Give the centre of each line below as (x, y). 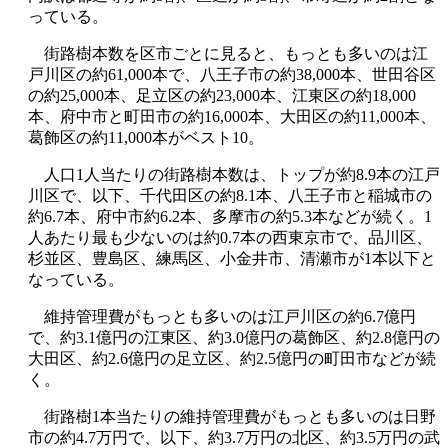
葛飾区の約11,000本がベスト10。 (146, 137)
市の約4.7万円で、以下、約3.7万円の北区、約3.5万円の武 (234, 437)
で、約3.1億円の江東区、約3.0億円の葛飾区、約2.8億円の (234, 337)
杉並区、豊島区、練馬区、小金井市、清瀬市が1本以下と (232, 258)
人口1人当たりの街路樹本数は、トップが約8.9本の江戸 (234, 174)
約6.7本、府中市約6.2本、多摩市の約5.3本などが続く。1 (230, 216)
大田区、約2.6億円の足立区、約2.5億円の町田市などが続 (232, 358)
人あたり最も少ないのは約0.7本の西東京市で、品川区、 (230, 237)
